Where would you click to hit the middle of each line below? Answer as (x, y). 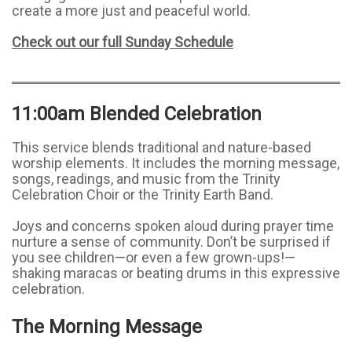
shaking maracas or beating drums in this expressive (176, 273)
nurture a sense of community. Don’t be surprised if (171, 242)
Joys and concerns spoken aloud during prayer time (173, 226)
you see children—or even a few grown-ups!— (154, 257)
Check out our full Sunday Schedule (123, 42)
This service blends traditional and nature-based (161, 147)
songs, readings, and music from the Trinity (146, 179)
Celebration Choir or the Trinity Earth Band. (143, 194)
